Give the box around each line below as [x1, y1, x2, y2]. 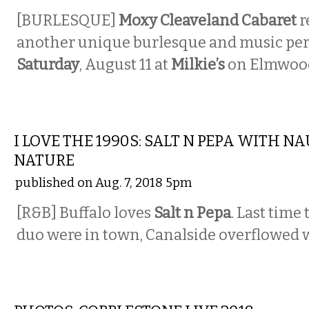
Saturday [17, 56, 79, 74]
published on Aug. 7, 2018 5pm [15, 175, 192, 190]
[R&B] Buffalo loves [17, 204, 151, 222]
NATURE [14, 152, 74, 170]
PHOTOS [19, 276, 83, 294]
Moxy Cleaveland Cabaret [119, 12, 299, 30]
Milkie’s [171, 56, 225, 74]
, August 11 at [79, 56, 171, 74]
